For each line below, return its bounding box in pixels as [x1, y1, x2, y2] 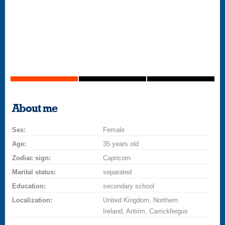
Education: [12, 182, 46, 190]
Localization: [12, 196, 53, 204]
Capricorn [103, 154, 131, 162]
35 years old [103, 140, 139, 148]
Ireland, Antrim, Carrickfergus [103, 207, 188, 215]
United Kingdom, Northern [103, 196, 178, 204]
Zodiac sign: [12, 154, 51, 162]
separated [103, 168, 132, 176]
